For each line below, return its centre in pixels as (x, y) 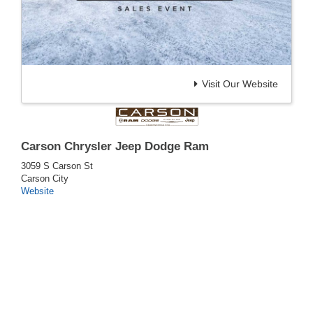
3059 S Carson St (57, 166)
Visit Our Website (240, 84)
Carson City (45, 179)
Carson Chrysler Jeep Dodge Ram (115, 147)
